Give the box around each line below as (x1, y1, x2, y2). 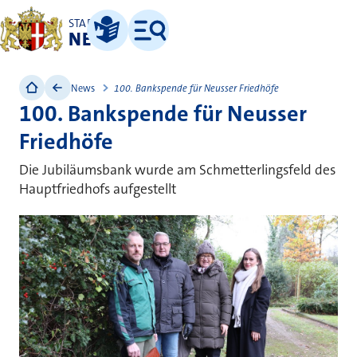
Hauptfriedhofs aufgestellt (19, 179, 176, 198)
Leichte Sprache (92, 42, 148, 53)
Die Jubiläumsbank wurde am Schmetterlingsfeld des (19, 160, 335, 179)
